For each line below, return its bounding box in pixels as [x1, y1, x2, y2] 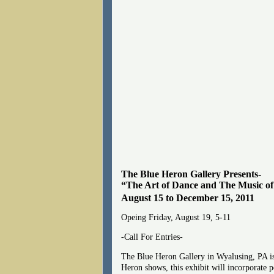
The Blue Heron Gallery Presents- [121, 168, 261, 179]
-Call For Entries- [121, 232, 183, 242]
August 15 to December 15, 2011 [121, 192, 254, 203]
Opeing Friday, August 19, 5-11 [121, 212, 231, 222]
